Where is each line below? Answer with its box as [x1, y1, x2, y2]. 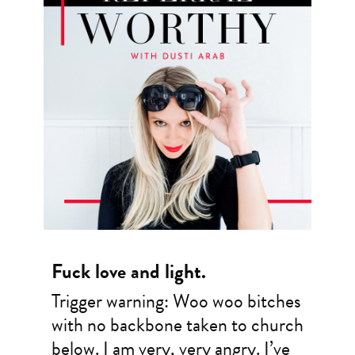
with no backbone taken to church [51, 311, 303, 340]
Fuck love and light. [51, 257, 206, 287]
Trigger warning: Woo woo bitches [51, 287, 301, 316]
